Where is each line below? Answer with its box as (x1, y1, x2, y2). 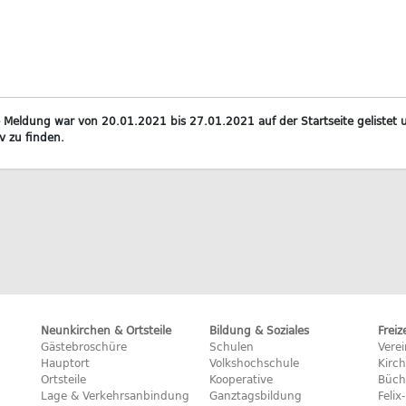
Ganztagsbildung (208, 387, 302, 403)
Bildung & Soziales (208, 322, 309, 338)
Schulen (208, 338, 254, 354)
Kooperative (208, 371, 273, 387)
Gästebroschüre (41, 338, 128, 354)
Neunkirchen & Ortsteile (41, 322, 172, 338)
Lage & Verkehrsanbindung (41, 387, 190, 403)
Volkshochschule (208, 354, 299, 371)
